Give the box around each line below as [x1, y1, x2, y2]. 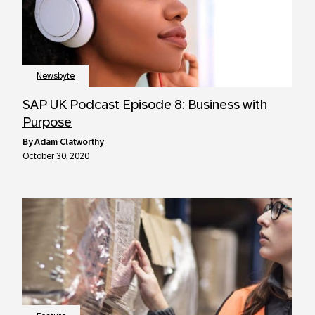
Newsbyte [37, 71, 75, 81]
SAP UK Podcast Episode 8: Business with [22, 97, 267, 112]
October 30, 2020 [22, 151, 89, 161]
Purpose [22, 115, 72, 129]
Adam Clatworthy [34, 137, 104, 147]
